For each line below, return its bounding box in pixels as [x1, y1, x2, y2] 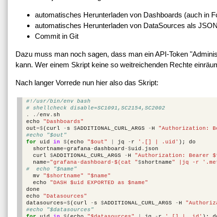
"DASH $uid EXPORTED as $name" [49, 179, 148, 186]
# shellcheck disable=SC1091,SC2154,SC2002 [26, 105, 165, 111]
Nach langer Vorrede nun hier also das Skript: [15, 78, 158, 87]
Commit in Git [35, 32, 78, 41]
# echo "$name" [26, 166, 77, 172]
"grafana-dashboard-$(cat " [49, 159, 138, 165]
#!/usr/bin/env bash [26, 98, 91, 104]
